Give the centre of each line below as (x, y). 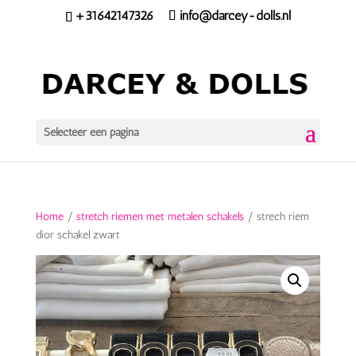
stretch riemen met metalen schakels (160, 217)
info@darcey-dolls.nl (235, 15)
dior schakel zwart (77, 235)
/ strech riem (276, 217)
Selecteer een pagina (91, 133)
